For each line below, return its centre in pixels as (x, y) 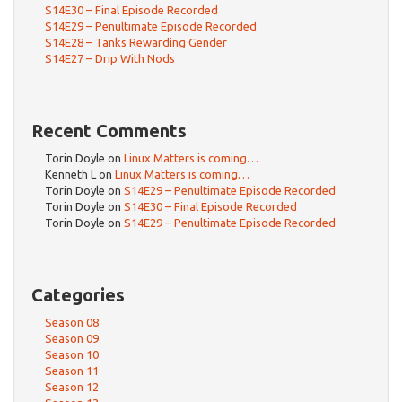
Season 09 (72, 338)
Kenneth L (70, 174)
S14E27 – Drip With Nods (110, 58)
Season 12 (72, 387)
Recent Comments (109, 131)
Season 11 (72, 371)
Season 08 (72, 322)
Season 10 (72, 354)
